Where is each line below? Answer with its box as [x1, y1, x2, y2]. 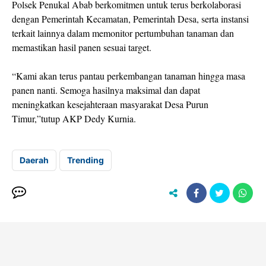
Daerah [20, 155, 49, 166]
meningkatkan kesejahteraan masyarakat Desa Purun [12, 98, 208, 111]
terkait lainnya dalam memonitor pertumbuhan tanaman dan [12, 27, 234, 40]
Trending [67, 155, 104, 166]
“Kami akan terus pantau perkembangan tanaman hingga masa [12, 69, 245, 83]
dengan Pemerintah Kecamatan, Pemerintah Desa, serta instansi [12, 12, 249, 26]
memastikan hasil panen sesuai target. [12, 41, 151, 54]
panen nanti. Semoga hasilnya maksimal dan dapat [12, 84, 200, 97]
